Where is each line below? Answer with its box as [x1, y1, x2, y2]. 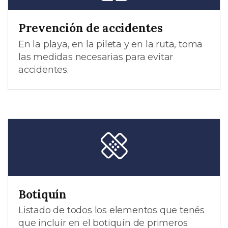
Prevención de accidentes [18, 20, 163, 36]
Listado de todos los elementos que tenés [18, 205, 205, 216]
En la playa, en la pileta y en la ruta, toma [18, 39, 203, 50]
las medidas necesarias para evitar [18, 51, 174, 63]
